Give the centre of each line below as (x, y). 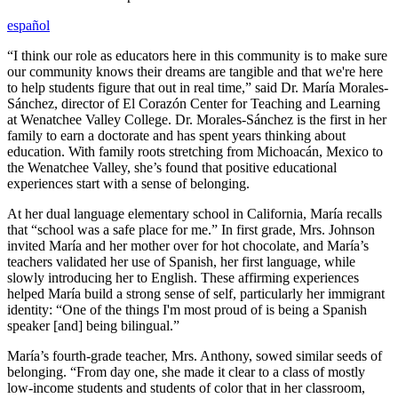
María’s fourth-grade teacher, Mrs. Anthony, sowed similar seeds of (195, 355)
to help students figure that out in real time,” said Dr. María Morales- (198, 87)
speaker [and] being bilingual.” (95, 325)
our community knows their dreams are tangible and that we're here (195, 71)
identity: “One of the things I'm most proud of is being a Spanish (187, 309)
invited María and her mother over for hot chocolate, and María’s (188, 245)
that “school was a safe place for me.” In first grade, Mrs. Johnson (191, 229)
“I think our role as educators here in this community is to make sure (197, 55)
